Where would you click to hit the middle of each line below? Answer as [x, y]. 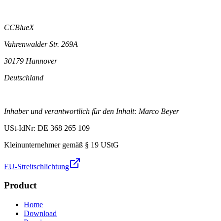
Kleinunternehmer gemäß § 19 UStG [61, 145]
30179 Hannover [31, 61]
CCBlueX [19, 27]
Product [20, 185]
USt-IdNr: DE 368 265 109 [47, 128]
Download [40, 214]
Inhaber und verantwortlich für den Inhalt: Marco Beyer [92, 111]
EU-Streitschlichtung [37, 166]
